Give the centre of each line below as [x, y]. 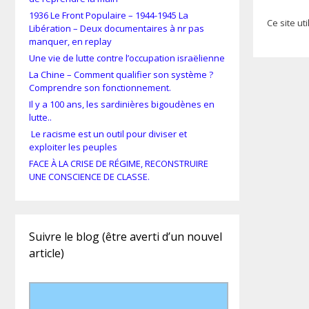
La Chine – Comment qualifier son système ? [121, 75]
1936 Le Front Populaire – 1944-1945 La [109, 16]
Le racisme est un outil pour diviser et [108, 134]
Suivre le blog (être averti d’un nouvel [126, 237]
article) [47, 253]
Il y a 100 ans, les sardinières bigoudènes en [122, 104]
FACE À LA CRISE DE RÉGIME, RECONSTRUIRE [119, 164]
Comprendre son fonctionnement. [100, 88]
